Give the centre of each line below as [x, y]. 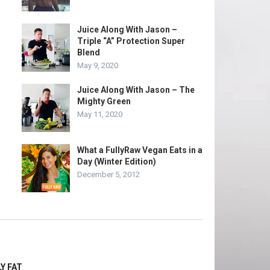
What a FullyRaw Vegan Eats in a [140, 150]
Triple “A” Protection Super [131, 41]
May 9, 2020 [98, 65]
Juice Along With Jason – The [136, 90]
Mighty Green [104, 101]
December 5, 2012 [108, 174]
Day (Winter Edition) [117, 162]
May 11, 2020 [100, 114]
